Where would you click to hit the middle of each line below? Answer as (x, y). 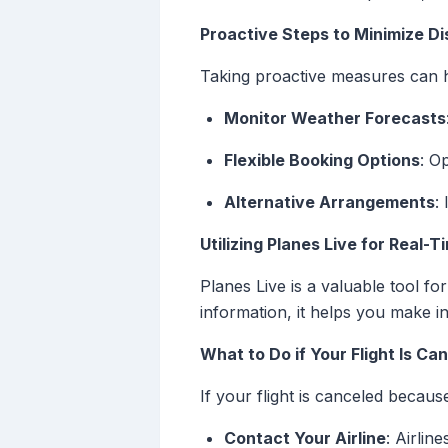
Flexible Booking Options (322, 160)
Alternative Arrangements (329, 202)
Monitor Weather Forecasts (335, 118)
